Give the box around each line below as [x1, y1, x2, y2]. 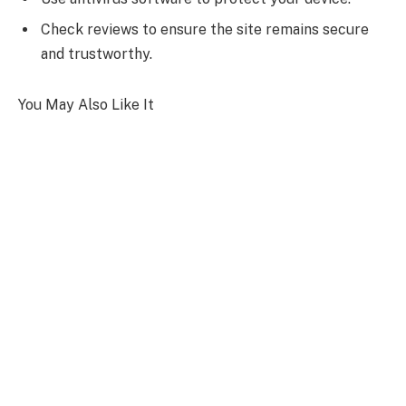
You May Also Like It [18, 95, 154, 113]
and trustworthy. [41, 45, 152, 63]
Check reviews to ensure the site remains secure [41, 21, 369, 39]
